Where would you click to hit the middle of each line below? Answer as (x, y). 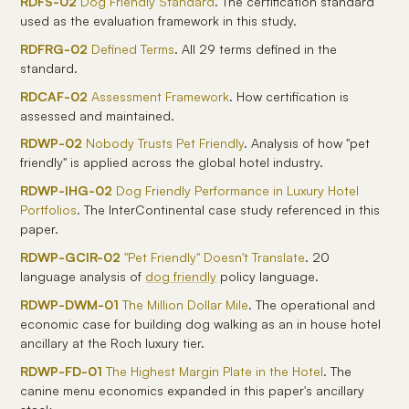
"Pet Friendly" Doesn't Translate (213, 257)
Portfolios (49, 210)
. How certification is (289, 96)
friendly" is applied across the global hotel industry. (172, 163)
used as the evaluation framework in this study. (159, 21)
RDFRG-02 (54, 48)
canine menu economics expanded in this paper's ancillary (193, 390)
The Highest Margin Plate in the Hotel (213, 371)
